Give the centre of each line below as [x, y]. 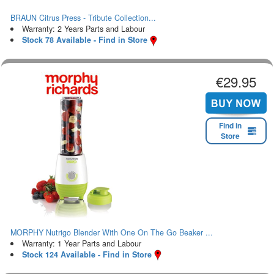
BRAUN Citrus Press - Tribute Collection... [83, 17]
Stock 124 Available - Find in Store [87, 254]
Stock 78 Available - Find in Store [84, 39]
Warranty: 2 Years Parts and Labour [83, 28]
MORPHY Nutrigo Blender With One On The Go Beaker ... [112, 232]
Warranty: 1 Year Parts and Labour [81, 243]
